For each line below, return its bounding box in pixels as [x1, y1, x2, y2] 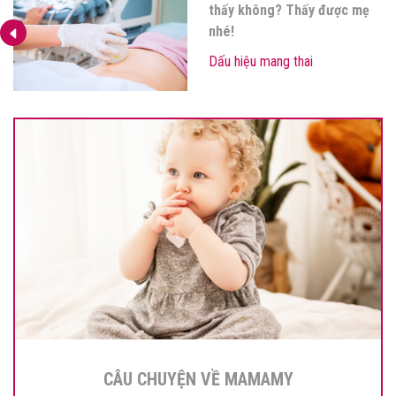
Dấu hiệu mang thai [209, 53, 313, 71]
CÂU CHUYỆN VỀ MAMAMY [103, 369, 293, 391]
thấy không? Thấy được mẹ [209, 2, 369, 19]
